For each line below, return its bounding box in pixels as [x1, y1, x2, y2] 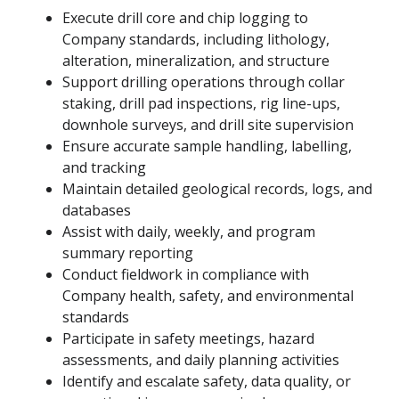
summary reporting [62, 243, 193, 264]
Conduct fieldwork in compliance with [62, 265, 309, 285]
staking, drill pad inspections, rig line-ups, [62, 94, 340, 114]
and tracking [62, 158, 146, 178]
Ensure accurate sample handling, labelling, [62, 136, 352, 157]
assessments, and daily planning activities [62, 350, 339, 370]
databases [62, 200, 131, 221]
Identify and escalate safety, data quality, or [62, 371, 351, 392]
